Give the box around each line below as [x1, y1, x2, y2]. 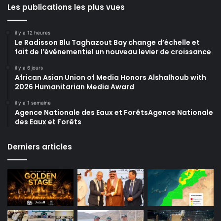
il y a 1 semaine [15, 99, 51, 106]
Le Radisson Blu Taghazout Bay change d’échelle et [15, 37, 200, 47]
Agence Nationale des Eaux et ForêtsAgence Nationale [15, 107, 213, 117]
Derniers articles [7, 141, 72, 152]
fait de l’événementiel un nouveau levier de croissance [15, 46, 211, 57]
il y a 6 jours [15, 64, 43, 71]
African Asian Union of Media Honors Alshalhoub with [15, 72, 206, 82]
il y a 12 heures [15, 29, 50, 36]
